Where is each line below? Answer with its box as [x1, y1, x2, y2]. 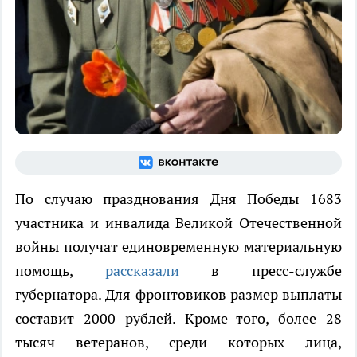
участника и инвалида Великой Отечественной [15, 213, 342, 232]
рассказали [104, 261, 212, 280]
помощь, [15, 261, 105, 280]
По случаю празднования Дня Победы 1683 [15, 189, 342, 208]
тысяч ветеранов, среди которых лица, [15, 332, 342, 351]
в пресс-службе [211, 261, 343, 280]
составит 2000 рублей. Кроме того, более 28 [15, 308, 342, 328]
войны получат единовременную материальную [15, 237, 342, 256]
